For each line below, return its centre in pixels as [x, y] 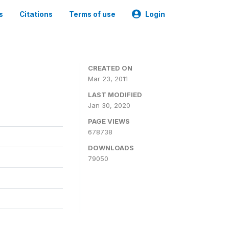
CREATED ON [110, 68]
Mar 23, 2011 [108, 79]
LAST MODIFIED [115, 95]
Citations [36, 14]
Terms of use [92, 14]
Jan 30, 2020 [109, 105]
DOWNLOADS [111, 148]
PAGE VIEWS [109, 121]
